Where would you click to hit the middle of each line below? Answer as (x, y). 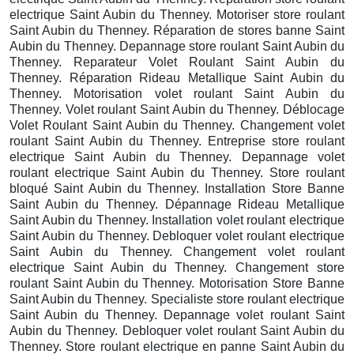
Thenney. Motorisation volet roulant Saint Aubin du (177, 93)
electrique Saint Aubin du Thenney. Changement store (177, 267)
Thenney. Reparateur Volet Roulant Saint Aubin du (177, 62)
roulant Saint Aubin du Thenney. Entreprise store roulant (177, 141)
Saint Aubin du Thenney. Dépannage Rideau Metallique (177, 204)
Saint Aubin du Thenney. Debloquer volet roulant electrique (177, 235)
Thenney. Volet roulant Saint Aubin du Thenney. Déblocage (177, 109)
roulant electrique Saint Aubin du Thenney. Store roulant (177, 172)
